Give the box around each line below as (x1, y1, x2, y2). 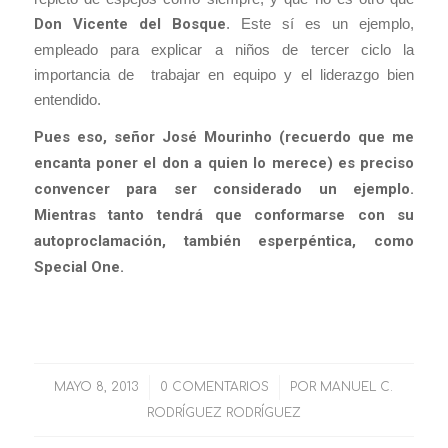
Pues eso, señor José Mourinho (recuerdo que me (33, 128, 415, 147)
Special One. (33, 258, 124, 277)
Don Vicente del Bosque (33, 14, 226, 33)
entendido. (33, 90, 101, 108)
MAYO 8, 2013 (54, 379, 140, 394)
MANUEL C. (320, 379, 394, 394)
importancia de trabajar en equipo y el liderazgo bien (33, 65, 415, 83)
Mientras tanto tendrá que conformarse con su (33, 206, 415, 225)
